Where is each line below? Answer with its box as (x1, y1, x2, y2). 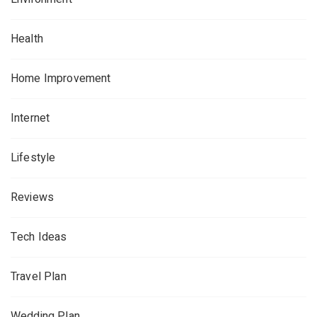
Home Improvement (11, 69, 111, 87)
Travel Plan (11, 267, 67, 285)
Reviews (11, 188, 54, 206)
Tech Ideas (11, 228, 67, 246)
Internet (11, 109, 50, 127)
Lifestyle (11, 149, 59, 166)
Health (11, 30, 43, 47)
